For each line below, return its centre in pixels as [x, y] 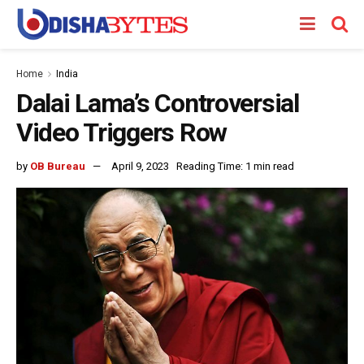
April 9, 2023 [140, 166]
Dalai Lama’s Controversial [158, 103]
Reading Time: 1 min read [235, 166]
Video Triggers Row [121, 132]
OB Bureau [58, 166]
